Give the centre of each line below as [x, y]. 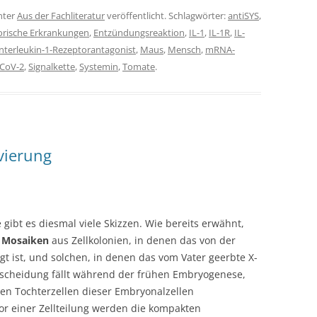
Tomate [139, 67]
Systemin [99, 67]
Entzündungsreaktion [139, 33]
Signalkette [52, 67]
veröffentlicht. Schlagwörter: [166, 16]
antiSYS [243, 16]
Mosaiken [25, 240]
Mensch [184, 50]
